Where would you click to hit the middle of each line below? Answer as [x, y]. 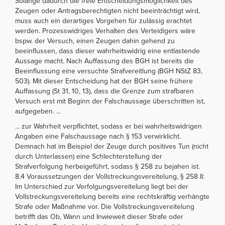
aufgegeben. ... [38, 111]
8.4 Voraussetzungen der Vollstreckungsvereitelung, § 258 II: [110, 176]
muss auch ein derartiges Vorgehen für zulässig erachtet [103, 21]
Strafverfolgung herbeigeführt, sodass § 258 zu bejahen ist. [107, 166]
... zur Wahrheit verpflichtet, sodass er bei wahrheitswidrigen [108, 126]
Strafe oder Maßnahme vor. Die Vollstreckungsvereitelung [105, 206]
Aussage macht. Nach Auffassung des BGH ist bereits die [104, 61]
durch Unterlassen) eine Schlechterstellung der [89, 156]
